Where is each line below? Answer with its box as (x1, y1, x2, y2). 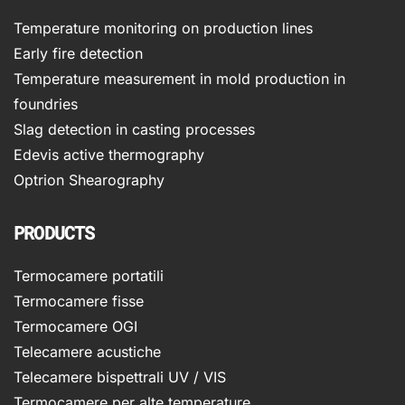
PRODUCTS (14, 221, 95, 245)
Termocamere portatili (14, 267, 164, 286)
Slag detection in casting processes (14, 120, 255, 139)
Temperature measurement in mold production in (14, 70, 345, 89)
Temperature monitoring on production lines (14, 19, 313, 38)
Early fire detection (14, 44, 143, 63)
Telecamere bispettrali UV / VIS (14, 368, 226, 387)
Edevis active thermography (14, 146, 204, 165)
